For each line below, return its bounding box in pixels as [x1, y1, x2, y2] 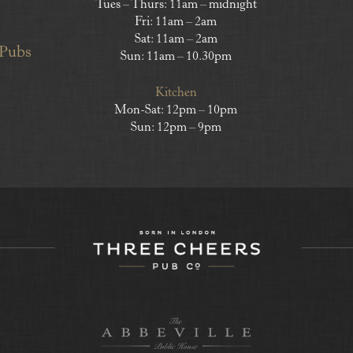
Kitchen [154, 87, 197, 100]
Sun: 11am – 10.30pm [120, 50, 232, 64]
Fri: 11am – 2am [135, 16, 217, 29]
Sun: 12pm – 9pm [130, 121, 221, 135]
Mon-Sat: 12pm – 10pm [114, 104, 237, 117]
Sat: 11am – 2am [134, 33, 217, 46]
